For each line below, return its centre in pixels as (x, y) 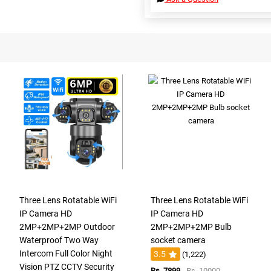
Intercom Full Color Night (66, 253)
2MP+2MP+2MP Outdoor (67, 227)
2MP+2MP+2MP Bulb (191, 227)
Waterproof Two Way (59, 240)
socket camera (178, 240)
